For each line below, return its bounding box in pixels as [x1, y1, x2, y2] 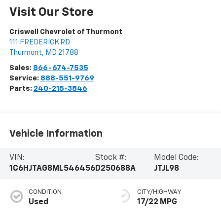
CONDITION [28, 189, 62, 196]
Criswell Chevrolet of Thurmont [9, 28, 122, 36]
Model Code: [154, 154, 199, 162]
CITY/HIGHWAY [137, 189, 182, 196]
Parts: [9, 85, 34, 93]
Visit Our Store [9, 6, 94, 19]
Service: [9, 74, 40, 82]
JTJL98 [154, 165, 180, 173]
